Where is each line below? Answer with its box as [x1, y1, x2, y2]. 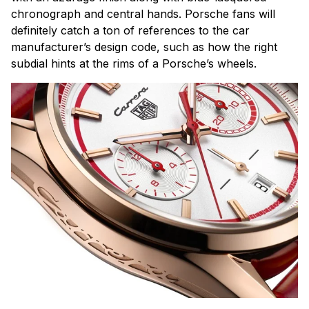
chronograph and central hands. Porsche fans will [11, 6, 275, 21]
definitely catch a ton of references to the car [11, 23, 250, 37]
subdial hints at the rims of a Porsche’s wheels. [11, 56, 257, 70]
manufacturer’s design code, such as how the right [11, 39, 277, 54]
